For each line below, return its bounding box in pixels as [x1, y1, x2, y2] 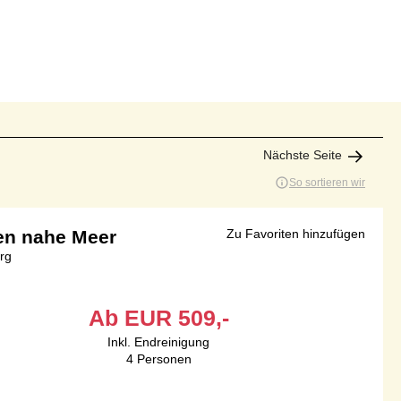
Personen [136, 352, 192, 367]
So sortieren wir [289, 176, 365, 190]
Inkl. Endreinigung [107, 335, 209, 350]
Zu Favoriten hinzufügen [226, 226, 365, 242]
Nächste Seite [263, 148, 342, 163]
